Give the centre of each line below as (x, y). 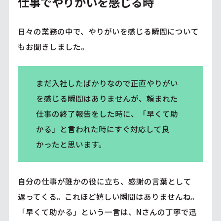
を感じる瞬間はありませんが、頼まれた (107, 98)
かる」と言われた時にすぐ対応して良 (103, 129)
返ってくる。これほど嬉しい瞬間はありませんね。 (108, 196)
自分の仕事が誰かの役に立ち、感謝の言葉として (104, 181)
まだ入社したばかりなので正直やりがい (107, 83)
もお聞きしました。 (53, 47)
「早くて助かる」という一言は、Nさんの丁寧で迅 (107, 211)
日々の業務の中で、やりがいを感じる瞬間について (108, 31)
